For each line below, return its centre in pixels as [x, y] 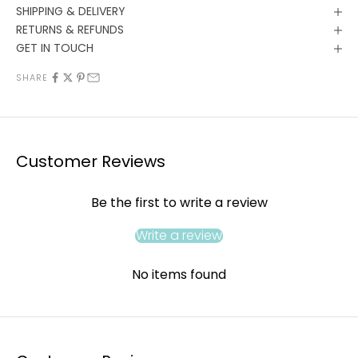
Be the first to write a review [179, 203]
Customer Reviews [91, 162]
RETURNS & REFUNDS [70, 30]
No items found [179, 275]
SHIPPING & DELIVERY [71, 12]
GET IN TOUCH [55, 48]
